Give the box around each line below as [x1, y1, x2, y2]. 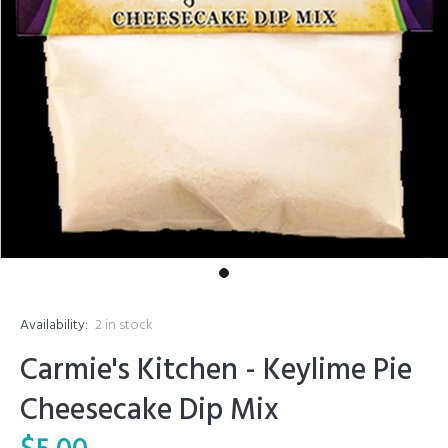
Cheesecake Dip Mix [20, 387, 279, 435]
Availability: [20, 314, 88, 337]
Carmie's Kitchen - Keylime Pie [20, 347, 412, 395]
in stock [105, 314, 153, 337]
